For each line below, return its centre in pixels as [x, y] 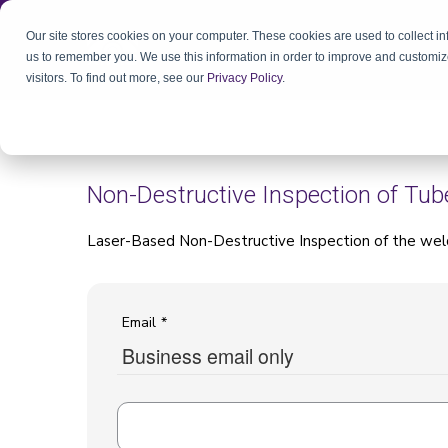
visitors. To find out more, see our [117, 78]
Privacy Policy [245, 78]
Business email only [208, 356]
